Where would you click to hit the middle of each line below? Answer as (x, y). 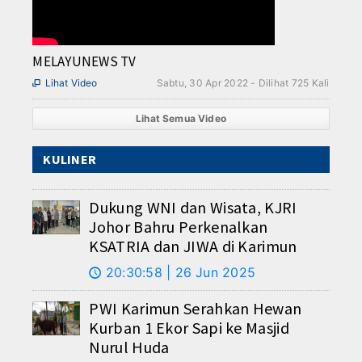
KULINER (70, 160)
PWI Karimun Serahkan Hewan (196, 309)
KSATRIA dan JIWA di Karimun (193, 246)
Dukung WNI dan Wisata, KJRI (193, 208)
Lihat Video (71, 83)
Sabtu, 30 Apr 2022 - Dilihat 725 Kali (243, 83)
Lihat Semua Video (181, 119)
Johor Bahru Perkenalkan (179, 227)
